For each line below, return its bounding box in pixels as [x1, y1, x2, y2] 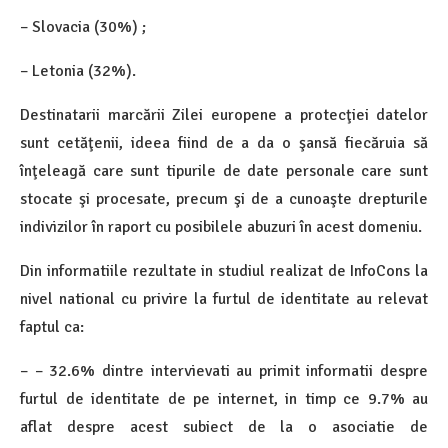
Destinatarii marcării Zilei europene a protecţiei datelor [20, 105, 428, 126]
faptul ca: [20, 317, 84, 338]
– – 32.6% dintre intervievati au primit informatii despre [20, 361, 428, 382]
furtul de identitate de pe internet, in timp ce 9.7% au [20, 389, 428, 410]
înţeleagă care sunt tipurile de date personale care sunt [20, 161, 428, 182]
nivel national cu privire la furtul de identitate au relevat [20, 289, 428, 310]
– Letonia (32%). [20, 61, 136, 82]
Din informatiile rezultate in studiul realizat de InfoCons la [20, 261, 428, 282]
